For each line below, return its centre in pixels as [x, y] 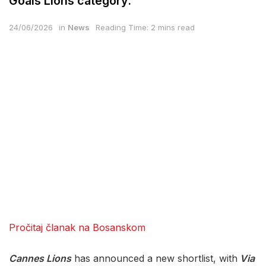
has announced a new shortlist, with [154, 258]
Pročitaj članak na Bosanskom [77, 227]
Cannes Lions [40, 258]
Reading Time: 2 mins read [145, 28]
